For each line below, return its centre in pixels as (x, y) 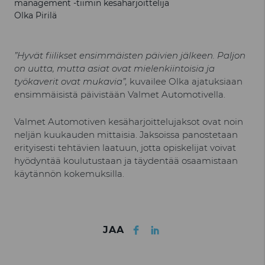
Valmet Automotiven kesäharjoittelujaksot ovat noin (129, 122)
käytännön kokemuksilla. (69, 174)
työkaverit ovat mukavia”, (72, 81)
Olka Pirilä (35, 15)
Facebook (167, 222)
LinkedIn (184, 222)
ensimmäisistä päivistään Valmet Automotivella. (120, 94)
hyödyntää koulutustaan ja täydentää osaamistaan (126, 161)
